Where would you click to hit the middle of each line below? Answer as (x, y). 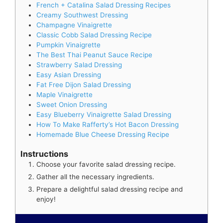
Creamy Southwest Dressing (82, 15)
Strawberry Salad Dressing (79, 64)
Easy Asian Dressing (69, 74)
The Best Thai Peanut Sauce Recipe (94, 55)
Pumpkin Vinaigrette (68, 45)
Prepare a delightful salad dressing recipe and (110, 189)
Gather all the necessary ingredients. (95, 177)
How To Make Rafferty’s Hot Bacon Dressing (108, 124)
